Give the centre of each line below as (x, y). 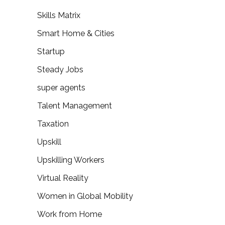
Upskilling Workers (71, 160)
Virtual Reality (63, 178)
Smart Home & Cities (76, 33)
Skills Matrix (59, 15)
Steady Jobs (60, 70)
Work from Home (70, 214)
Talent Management (75, 106)
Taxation (53, 124)
